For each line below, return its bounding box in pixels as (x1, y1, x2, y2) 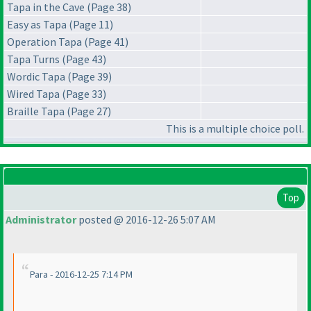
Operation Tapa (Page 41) (7, 35, 128, 49)
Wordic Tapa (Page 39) (7, 69, 112, 84)
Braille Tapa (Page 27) (7, 104, 111, 119)
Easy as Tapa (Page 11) (7, 17, 113, 32)
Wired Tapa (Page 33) (7, 87, 106, 101)
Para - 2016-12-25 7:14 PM (30, 268, 133, 281)
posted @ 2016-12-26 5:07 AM (76, 212, 216, 227)
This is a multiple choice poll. (166, 121, 304, 136)
